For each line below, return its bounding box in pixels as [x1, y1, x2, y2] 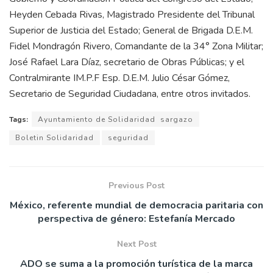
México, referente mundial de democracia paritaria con [10, 198, 263, 212]
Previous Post [108, 179, 165, 191]
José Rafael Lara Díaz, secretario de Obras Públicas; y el [9, 55, 244, 69]
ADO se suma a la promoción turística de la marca [20, 257, 253, 271]
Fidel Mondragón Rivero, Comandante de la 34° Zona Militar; [9, 39, 263, 53]
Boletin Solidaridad [15, 132, 94, 143]
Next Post [116, 238, 157, 250]
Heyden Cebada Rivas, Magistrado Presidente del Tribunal [9, 7, 255, 21]
